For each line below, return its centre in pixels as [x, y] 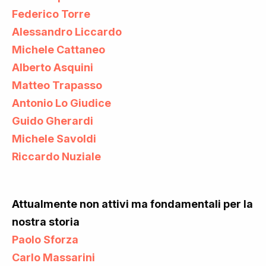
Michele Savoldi [54, 138]
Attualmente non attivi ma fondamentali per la [132, 204]
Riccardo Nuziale [56, 156]
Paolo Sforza [45, 239]
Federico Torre [51, 14]
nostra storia [46, 221]
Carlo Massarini [53, 257]
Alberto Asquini [53, 67]
